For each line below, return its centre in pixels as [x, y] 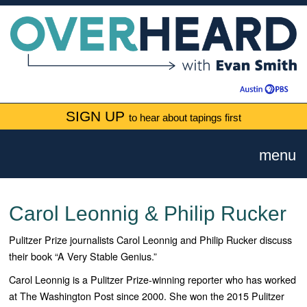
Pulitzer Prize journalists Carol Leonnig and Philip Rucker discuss [151, 240]
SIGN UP [97, 116]
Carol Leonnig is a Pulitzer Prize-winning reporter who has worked [153, 280]
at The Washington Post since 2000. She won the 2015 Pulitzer [147, 296]
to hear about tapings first [185, 118]
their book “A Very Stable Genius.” [83, 256]
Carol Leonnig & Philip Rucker [148, 214]
